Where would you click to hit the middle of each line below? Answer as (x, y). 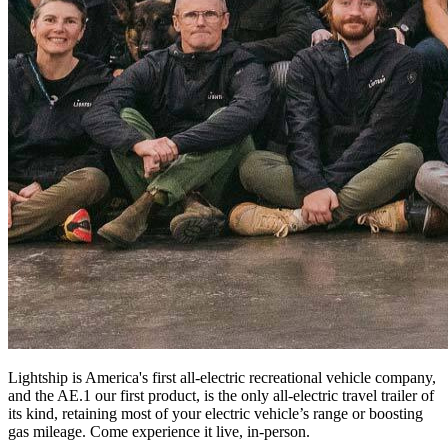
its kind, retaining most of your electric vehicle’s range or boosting (215, 413)
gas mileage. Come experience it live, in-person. (159, 431)
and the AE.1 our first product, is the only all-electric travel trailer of (221, 395)
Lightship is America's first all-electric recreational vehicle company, (222, 377)
